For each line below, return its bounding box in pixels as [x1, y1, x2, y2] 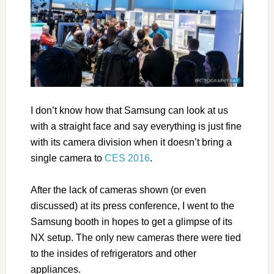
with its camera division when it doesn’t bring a [30, 137, 232, 148]
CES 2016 [104, 153, 150, 164]
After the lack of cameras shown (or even [30, 185, 206, 196]
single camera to [30, 153, 105, 164]
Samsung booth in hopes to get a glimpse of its [30, 217, 232, 228]
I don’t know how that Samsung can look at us [30, 105, 228, 116]
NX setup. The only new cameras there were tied [30, 232, 241, 243]
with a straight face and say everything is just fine [30, 121, 242, 132]
